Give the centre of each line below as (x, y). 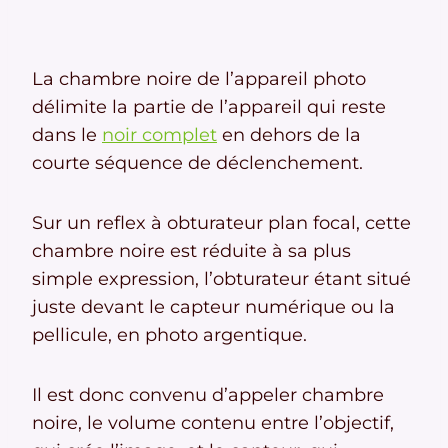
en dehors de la (289, 135)
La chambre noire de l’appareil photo (199, 79)
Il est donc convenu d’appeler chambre (208, 395)
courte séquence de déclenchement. (197, 163)
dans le (67, 135)
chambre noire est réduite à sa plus (191, 251)
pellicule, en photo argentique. (169, 335)
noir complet (159, 135)
